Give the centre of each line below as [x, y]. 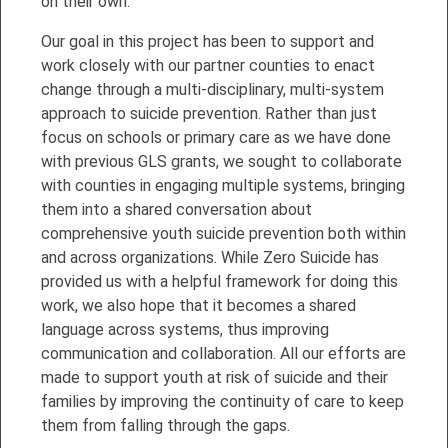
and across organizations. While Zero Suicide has [210, 257]
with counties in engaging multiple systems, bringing [223, 185]
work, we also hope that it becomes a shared [198, 305]
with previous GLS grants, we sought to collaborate [221, 161]
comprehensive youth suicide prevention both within [223, 233]
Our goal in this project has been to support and [207, 41]
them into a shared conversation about [176, 209]
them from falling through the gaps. [165, 425]
